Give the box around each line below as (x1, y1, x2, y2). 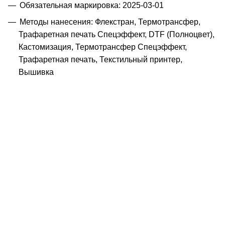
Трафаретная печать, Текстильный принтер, (19, 55, 182, 64)
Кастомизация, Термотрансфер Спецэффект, (19, 42, 187, 51)
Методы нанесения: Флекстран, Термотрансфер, (20, 17, 200, 26)
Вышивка (19, 67, 54, 76)
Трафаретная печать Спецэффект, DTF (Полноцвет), (19, 30, 214, 39)
